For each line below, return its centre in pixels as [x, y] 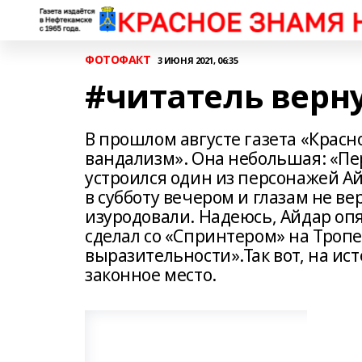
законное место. [151, 275]
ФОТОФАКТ [118, 59]
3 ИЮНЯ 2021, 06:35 [198, 60]
